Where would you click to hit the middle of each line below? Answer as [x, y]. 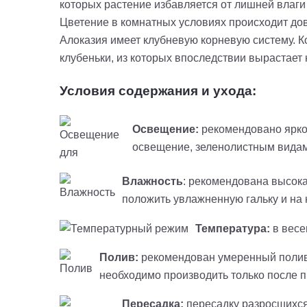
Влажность [152, 182]
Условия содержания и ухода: [158, 91]
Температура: [233, 228]
